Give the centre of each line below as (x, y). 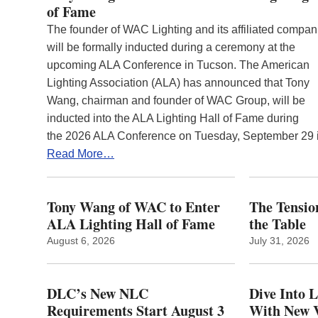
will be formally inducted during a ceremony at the (171, 47)
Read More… (81, 153)
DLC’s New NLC (98, 293)
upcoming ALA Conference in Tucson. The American (178, 65)
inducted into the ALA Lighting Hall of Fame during (173, 118)
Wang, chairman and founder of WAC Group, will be (176, 100)
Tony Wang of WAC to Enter (133, 207)
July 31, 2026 (280, 240)
